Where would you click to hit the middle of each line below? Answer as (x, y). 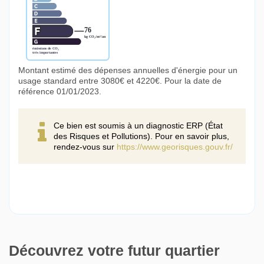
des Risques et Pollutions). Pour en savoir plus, (141, 136)
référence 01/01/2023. (60, 92)
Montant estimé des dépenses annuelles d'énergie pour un (128, 70)
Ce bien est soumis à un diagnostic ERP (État (138, 126)
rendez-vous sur (85, 147)
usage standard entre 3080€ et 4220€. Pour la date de (120, 81)
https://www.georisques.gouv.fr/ (175, 147)
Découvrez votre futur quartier (114, 251)
